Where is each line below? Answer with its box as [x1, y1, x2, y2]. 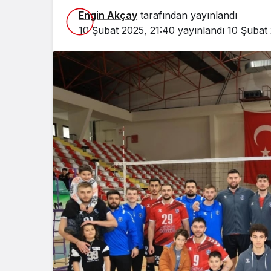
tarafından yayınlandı [137, 9, 237, 21]
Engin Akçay [79, 9, 137, 21]
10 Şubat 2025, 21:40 [79, 24, 175, 36]
